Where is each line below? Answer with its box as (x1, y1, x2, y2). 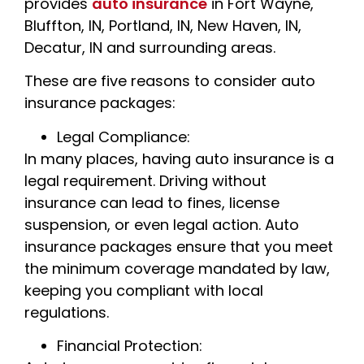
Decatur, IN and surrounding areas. (24, 37, 275, 58)
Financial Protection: (57, 336, 202, 357)
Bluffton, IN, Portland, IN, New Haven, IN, (24, 15, 301, 36)
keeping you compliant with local (24, 279, 263, 301)
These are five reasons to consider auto (24, 71, 315, 92)
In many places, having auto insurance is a (24, 148, 334, 169)
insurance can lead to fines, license (24, 192, 279, 213)
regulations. (24, 301, 109, 323)
